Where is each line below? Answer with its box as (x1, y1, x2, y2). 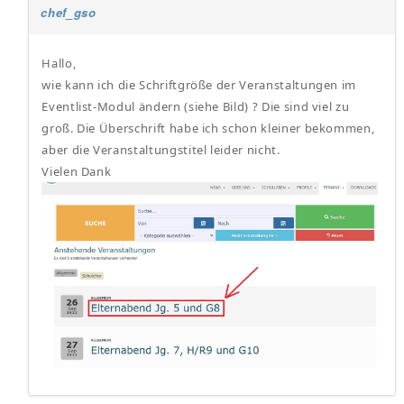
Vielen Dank (41, 163, 112, 179)
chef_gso (41, 4, 96, 21)
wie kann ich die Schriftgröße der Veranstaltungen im (41, 77, 357, 93)
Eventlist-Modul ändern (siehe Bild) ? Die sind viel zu (41, 98, 350, 115)
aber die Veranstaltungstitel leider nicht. (41, 142, 280, 158)
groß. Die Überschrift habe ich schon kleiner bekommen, (41, 120, 375, 136)
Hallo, (41, 55, 77, 71)
